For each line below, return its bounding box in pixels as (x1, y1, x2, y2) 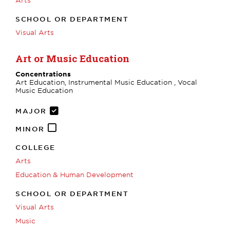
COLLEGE (15, 143, 55, 151)
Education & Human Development (15, 170, 133, 179)
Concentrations (15, 69, 71, 78)
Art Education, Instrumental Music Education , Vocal (15, 78, 197, 86)
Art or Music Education (15, 51, 129, 65)
